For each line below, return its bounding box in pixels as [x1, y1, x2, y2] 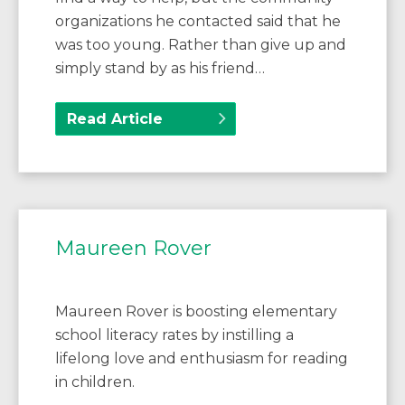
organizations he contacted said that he [55, 12, 341, 30]
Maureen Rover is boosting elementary [55, 302, 337, 320]
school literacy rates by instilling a [55, 325, 294, 344]
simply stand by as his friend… [55, 59, 265, 77]
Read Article [67, 109, 163, 127]
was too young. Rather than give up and [55, 35, 346, 53]
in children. [55, 372, 135, 391]
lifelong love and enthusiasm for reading [55, 349, 348, 367]
